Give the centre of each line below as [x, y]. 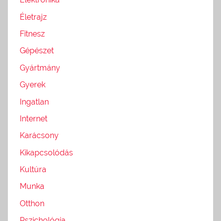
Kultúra [33, 169]
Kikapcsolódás [46, 152]
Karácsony [39, 136]
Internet [34, 118]
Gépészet [37, 51]
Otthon [32, 203]
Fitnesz [32, 34]
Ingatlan [34, 102]
